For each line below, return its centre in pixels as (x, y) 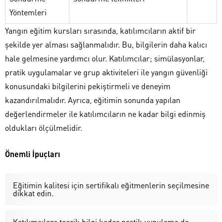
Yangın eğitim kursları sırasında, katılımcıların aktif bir (100, 30)
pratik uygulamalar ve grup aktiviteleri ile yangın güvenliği (106, 72)
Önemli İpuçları (32, 154)
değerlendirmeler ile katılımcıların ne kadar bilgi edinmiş (105, 113)
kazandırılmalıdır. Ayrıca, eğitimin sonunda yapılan (93, 100)
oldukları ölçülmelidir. (44, 127)
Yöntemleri (28, 12)
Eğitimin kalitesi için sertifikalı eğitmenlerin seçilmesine (111, 185)
